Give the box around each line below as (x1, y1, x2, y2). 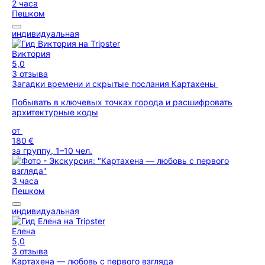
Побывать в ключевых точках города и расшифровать (12, 97, 232, 107)
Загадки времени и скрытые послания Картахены (12, 79, 218, 89)
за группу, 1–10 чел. (12, 146, 92, 156)
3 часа (12, 176, 38, 186)
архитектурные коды (12, 107, 98, 117)
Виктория (12, 49, 50, 59)
